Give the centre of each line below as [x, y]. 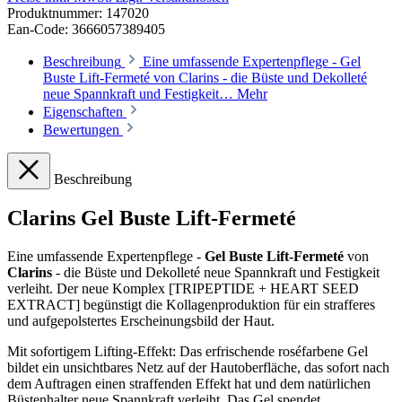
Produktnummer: [55, 13]
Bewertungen [83, 129]
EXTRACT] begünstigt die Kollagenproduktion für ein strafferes [191, 305]
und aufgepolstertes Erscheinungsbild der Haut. [143, 321]
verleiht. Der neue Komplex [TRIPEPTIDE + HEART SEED [183, 289]
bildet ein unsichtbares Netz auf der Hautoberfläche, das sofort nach [198, 368]
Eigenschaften [83, 111]
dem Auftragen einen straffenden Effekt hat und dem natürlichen [189, 384]
